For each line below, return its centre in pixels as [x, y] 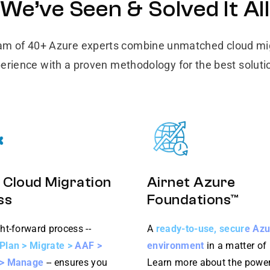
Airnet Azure [191, 183]
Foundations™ [193, 200]
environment [176, 246]
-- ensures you [76, 262]
